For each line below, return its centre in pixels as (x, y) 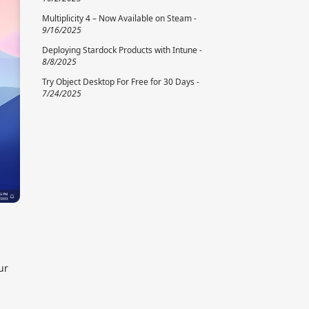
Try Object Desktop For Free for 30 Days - (121, 82)
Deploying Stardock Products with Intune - (122, 50)
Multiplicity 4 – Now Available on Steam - (119, 19)
